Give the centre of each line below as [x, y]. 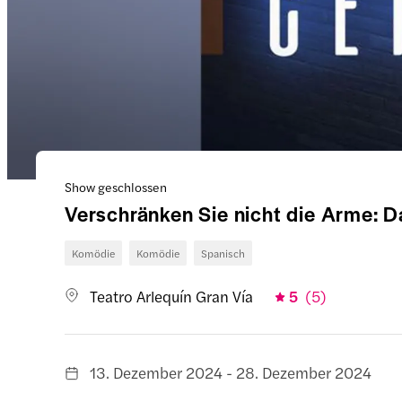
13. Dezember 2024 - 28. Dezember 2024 [231, 372]
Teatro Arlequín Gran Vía [171, 296]
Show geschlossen [116, 187]
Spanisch [223, 253]
